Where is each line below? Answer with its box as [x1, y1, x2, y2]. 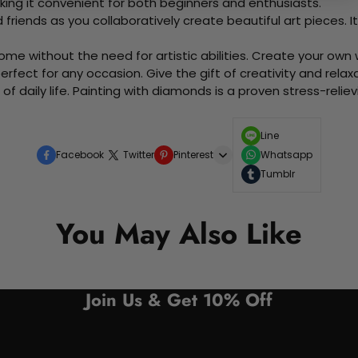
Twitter [123, 147, 154, 161]
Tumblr [261, 166, 295, 181]
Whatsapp [261, 147, 312, 161]
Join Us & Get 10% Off [86, 286, 272, 312]
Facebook [56, 147, 104, 161]
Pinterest [173, 147, 213, 161]
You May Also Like [56, 212, 302, 255]
